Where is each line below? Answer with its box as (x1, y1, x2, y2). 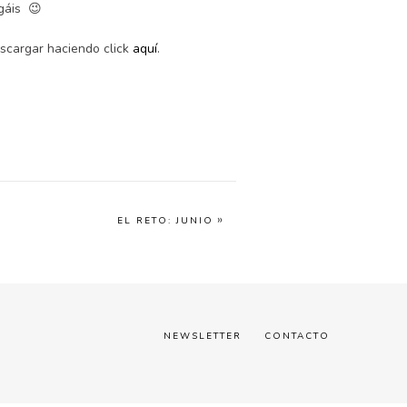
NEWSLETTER (164, 330, 242, 342)
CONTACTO (264, 330, 330, 342)
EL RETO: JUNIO (117, 214, 213, 227)
